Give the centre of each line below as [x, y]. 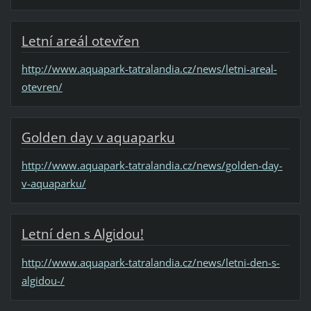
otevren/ [42, 87]
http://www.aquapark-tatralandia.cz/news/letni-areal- [149, 69]
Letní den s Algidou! [82, 234]
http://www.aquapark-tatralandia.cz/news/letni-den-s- [150, 262]
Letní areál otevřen [80, 41]
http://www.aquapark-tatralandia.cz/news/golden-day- [152, 166]
